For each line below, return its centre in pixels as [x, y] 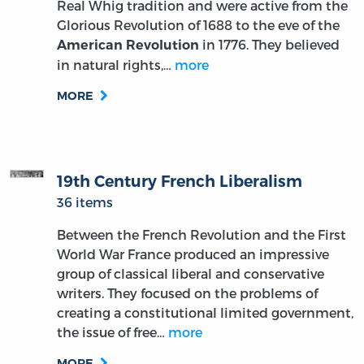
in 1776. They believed [270, 45]
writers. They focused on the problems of [188, 293]
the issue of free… [113, 332]
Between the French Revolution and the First [202, 235]
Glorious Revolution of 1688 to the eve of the [199, 25]
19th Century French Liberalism [180, 182]
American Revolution [128, 45]
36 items [85, 202]
